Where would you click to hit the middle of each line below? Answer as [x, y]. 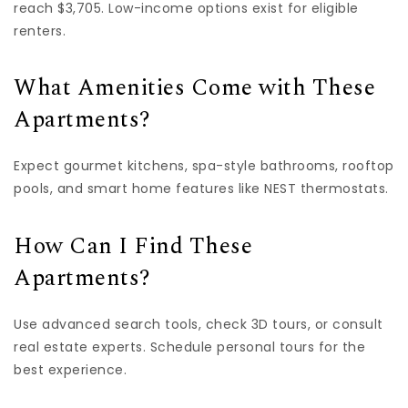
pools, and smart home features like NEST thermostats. [201, 189]
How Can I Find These [133, 246]
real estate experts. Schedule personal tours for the [189, 347]
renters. [40, 31]
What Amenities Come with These [194, 89]
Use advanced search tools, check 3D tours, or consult [199, 324]
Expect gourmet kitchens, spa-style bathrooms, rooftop [204, 166]
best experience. [70, 369]
